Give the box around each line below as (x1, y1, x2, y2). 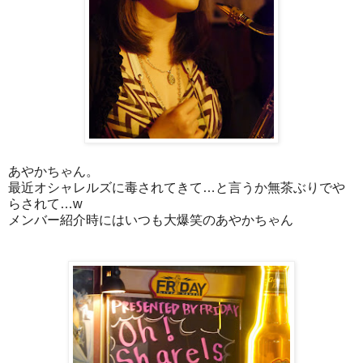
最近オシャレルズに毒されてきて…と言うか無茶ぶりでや (8, 180, 345, 194)
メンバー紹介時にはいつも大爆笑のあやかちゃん (8, 212, 293, 227)
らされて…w (8, 196, 83, 211)
